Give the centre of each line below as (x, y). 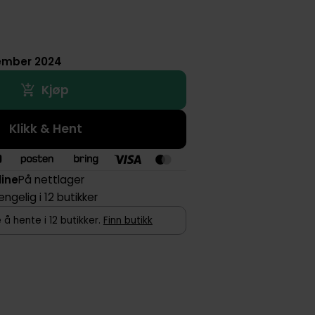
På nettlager (52, 179)
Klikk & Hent (46, 129)
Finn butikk (128, 221)
